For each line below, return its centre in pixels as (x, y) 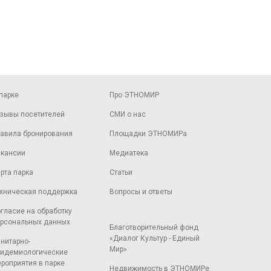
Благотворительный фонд (154, 227)
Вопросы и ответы (141, 192)
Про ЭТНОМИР (134, 95)
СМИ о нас (128, 114)
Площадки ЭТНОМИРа (148, 134)
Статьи (121, 172)
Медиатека (129, 153)
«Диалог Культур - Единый (155, 238)
